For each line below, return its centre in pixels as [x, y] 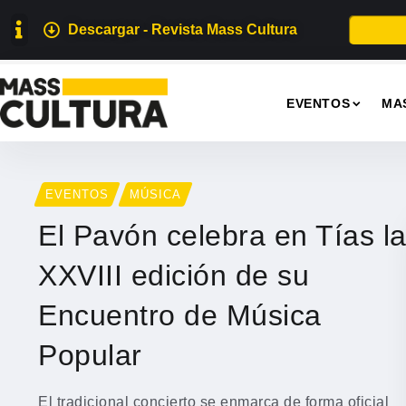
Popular [90, 355]
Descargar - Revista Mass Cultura [183, 29]
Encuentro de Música [180, 315]
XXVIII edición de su [174, 275]
